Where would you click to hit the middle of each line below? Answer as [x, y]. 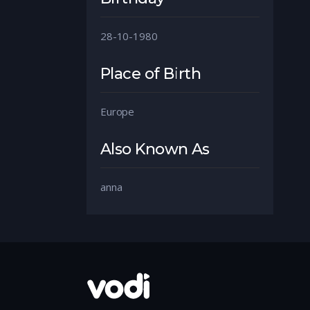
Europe [118, 111]
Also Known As [155, 149]
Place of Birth [151, 73]
